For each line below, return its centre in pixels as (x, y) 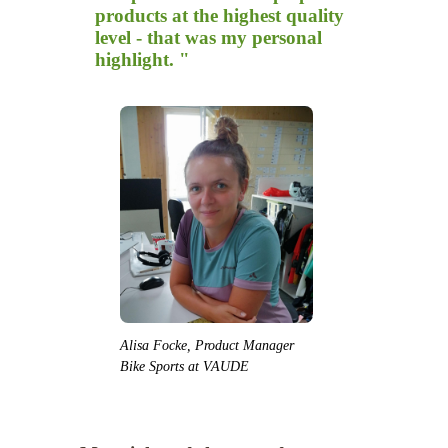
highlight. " (142, 60)
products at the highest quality (219, 16)
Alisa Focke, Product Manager (207, 345)
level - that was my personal (208, 38)
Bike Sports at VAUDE (184, 366)
